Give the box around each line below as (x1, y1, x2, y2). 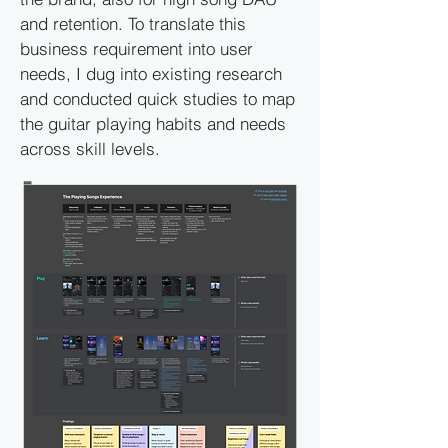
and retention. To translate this (20, 13, 246, 34)
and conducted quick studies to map (20, 88, 295, 109)
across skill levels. (20, 138, 160, 159)
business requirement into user (20, 38, 253, 59)
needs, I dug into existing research (20, 63, 282, 84)
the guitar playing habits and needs (20, 113, 286, 134)
